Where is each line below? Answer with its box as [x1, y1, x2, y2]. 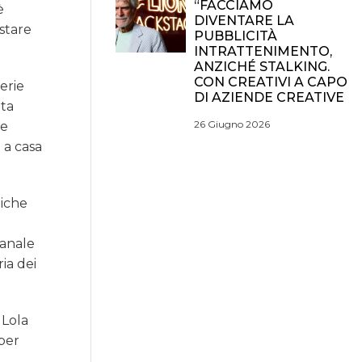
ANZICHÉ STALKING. [194, 59, 330, 74]
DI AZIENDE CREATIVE [194, 90, 344, 105]
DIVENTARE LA [194, 13, 294, 28]
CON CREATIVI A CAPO [194, 74, 347, 90]
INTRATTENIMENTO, [194, 44, 332, 59]
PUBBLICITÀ [194, 28, 277, 44]
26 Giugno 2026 [194, 118, 270, 130]
